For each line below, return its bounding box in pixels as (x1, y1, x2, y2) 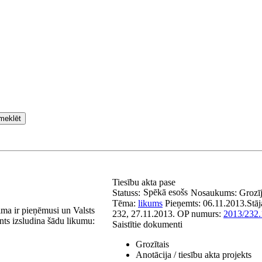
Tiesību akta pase (112, 177, 178, 187)
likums (138, 198, 163, 208)
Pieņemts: (165, 198, 203, 208)
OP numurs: (177, 209, 223, 219)
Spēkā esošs (143, 187, 188, 197)
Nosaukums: (191, 188, 239, 198)
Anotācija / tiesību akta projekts (136, 250, 251, 260)
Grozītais (136, 239, 169, 249)
